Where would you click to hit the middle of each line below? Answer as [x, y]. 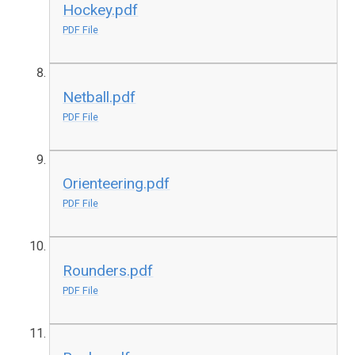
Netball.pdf [99, 97]
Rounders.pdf [108, 270]
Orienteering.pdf [116, 184]
